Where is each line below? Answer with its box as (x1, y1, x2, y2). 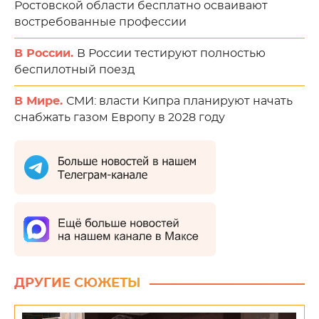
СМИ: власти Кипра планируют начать (66, 95, 293, 107)
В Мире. (14, 95, 66, 107)
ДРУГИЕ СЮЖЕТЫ (14, 277, 141, 290)
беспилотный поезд (14, 64, 135, 75)
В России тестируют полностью (77, 48, 266, 59)
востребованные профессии (14, 16, 187, 28)
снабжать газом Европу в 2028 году (14, 112, 225, 123)
